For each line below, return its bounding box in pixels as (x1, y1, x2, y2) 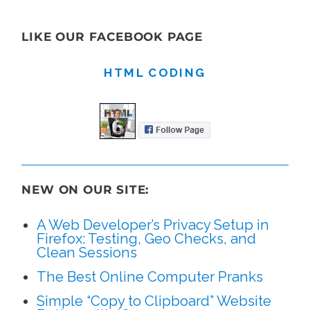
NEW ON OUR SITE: (21, 183, 149, 197)
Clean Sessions (36, 244, 137, 262)
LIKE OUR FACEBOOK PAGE (21, 30, 203, 44)
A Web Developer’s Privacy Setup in (36, 217, 269, 234)
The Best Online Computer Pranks (36, 268, 263, 286)
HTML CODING (104, 66, 206, 80)
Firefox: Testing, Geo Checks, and (36, 230, 256, 248)
